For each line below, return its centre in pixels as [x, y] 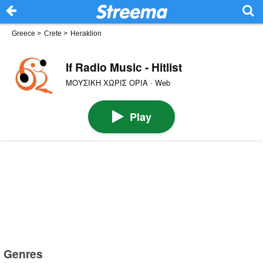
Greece [23, 33]
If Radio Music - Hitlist [124, 67]
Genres [23, 253]
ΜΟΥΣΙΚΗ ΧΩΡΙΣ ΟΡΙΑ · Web [118, 82]
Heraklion [86, 33]
